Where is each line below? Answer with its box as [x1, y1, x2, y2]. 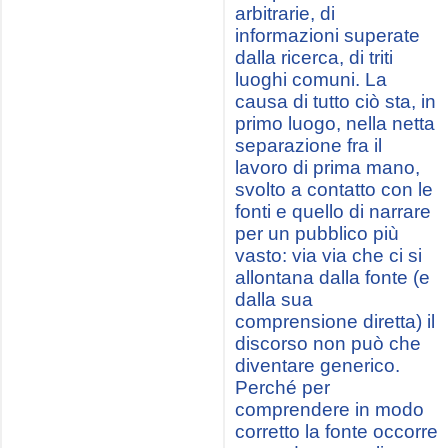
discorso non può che [235, 333, 421, 354]
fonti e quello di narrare [235, 201, 431, 222]
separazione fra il [235, 135, 382, 156]
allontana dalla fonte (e [235, 267, 430, 288]
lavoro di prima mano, [235, 157, 420, 178]
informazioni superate [235, 25, 420, 46]
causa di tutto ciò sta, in [235, 91, 436, 112]
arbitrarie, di [235, 3, 335, 24]
